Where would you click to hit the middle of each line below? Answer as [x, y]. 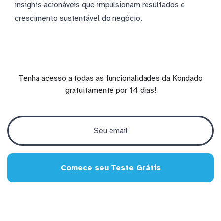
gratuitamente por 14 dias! [110, 90]
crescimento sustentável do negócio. [78, 18]
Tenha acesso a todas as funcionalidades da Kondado [110, 78]
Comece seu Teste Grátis [110, 167]
